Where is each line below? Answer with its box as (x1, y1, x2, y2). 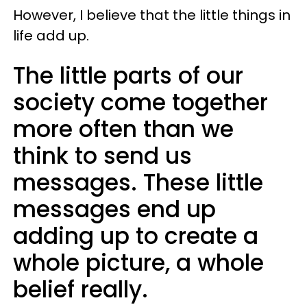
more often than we (13, 112, 234, 145)
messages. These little (13, 166, 263, 199)
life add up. (13, 25, 89, 45)
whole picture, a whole (13, 246, 264, 279)
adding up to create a (13, 219, 258, 252)
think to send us (13, 139, 192, 172)
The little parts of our (13, 59, 243, 92)
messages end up (13, 193, 216, 225)
